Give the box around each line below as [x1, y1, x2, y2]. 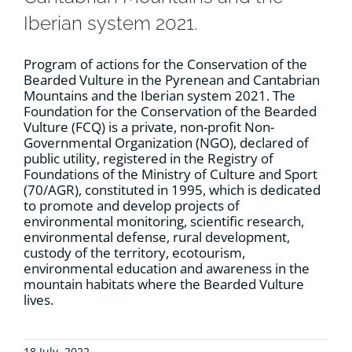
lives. [24, 291, 53, 310]
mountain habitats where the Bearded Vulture [24, 275, 304, 294]
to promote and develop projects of [24, 196, 240, 215]
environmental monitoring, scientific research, [24, 212, 304, 231]
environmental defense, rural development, [24, 228, 290, 247]
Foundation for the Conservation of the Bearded [24, 102, 317, 121]
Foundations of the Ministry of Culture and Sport [24, 165, 317, 184]
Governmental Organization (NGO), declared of [24, 134, 309, 152]
